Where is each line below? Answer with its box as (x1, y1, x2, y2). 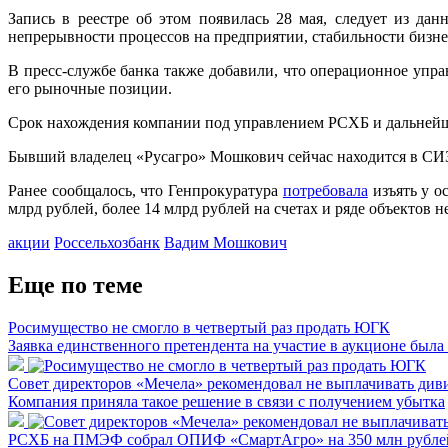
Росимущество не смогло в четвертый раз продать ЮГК (8, 318, 390, 336)
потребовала (282, 181, 368, 199)
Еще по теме (8, 271, 143, 298)
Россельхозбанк (54, 233, 160, 251)
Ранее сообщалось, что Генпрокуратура (8, 181, 283, 199)
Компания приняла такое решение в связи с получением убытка (8, 392, 445, 410)
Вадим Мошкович (164, 233, 287, 251)
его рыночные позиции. (8, 79, 172, 97)
